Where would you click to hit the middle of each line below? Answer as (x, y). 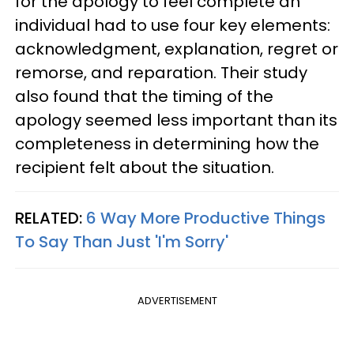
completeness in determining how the (167, 143)
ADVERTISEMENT (177, 300)
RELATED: (51, 218)
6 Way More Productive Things (206, 218)
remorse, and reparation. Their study (161, 72)
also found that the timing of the (144, 96)
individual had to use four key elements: (173, 25)
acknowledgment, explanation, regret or (177, 49)
